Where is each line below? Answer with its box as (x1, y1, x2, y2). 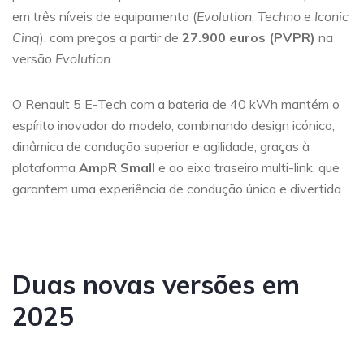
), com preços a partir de (40, 28, 182, 45)
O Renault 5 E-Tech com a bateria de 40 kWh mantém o (12, 95, 340, 112)
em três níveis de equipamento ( (12, 7, 197, 24)
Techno (258, 7, 301, 24)
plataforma (12, 158, 79, 175)
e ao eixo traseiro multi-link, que (155, 158, 340, 175)
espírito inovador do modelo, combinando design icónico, (12, 116, 335, 133)
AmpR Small (79, 158, 155, 175)
